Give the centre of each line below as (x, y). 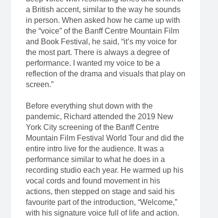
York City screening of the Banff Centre (92, 127)
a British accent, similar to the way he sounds (103, 10)
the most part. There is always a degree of (97, 53)
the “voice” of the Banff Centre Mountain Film (102, 31)
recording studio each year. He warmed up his (104, 170)
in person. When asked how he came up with (103, 20)
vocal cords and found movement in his (93, 181)
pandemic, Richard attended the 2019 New (99, 117)
